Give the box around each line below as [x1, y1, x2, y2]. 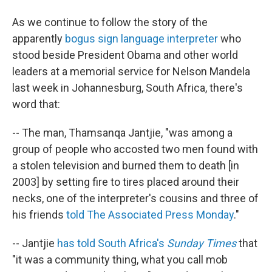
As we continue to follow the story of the [12, 16, 208, 29]
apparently [12, 32, 65, 45]
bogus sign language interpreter [65, 32, 218, 45]
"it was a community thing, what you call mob [12, 253, 228, 266]
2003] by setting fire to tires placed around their [12, 175, 239, 188]
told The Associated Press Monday [66, 208, 234, 221]
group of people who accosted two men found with [12, 143, 258, 155]
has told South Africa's [57, 237, 167, 250]
